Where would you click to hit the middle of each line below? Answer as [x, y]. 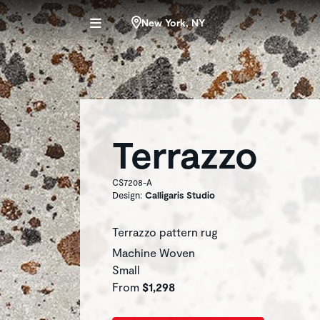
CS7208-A [132, 182]
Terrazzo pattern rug [165, 232]
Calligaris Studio [180, 195]
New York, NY [173, 22]
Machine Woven [154, 252]
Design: [129, 195]
